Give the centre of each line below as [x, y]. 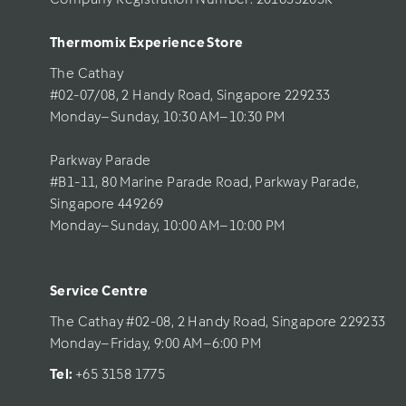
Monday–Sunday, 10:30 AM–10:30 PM [168, 116]
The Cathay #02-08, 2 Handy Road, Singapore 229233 [218, 321]
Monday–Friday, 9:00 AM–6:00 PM [155, 343]
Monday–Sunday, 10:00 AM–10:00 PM [168, 225]
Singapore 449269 [107, 203]
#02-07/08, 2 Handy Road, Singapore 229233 [190, 95]
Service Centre [99, 290]
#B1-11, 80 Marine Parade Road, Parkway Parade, [205, 182]
